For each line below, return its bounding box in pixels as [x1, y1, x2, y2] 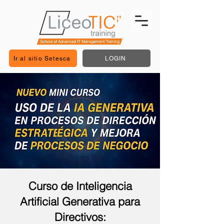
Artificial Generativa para [20, 194, 140, 208]
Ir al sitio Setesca [13, 54, 71, 62]
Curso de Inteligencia [28, 179, 132, 193]
